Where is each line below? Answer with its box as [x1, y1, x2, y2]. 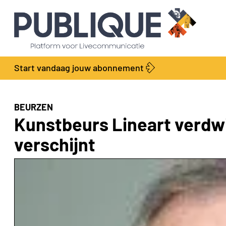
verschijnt [14, 133, 95, 155]
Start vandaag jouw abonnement [14, 62, 144, 73]
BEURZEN [14, 101, 53, 112]
